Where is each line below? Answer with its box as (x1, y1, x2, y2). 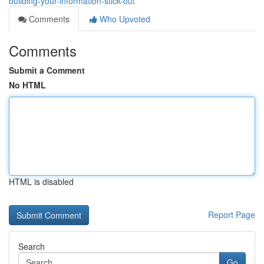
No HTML (9, 79, 46, 91)
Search (18, 240, 45, 252)
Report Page (208, 209, 255, 220)
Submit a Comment (9, 64, 85, 76)
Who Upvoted (97, 13, 150, 25)
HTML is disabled (9, 176, 74, 187)
